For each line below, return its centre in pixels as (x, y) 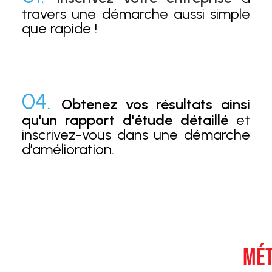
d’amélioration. (68, 149)
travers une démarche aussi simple (136, 14)
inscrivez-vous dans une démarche (136, 134)
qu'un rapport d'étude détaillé (125, 120)
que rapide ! (59, 28)
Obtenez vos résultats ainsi (155, 104)
